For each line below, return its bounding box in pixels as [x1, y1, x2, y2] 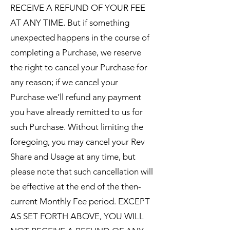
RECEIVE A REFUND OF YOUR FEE [10, 3, 145, 13]
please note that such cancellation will [10, 166, 153, 177]
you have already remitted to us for [10, 107, 143, 117]
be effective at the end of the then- [10, 181, 141, 191]
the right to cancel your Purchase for [10, 62, 147, 72]
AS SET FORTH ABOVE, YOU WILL [10, 211, 144, 221]
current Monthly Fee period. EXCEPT [10, 196, 150, 206]
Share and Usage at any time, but [10, 151, 136, 162]
